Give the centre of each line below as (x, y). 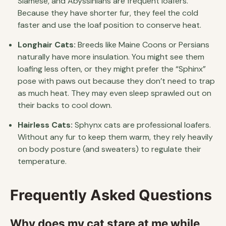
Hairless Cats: (45, 125)
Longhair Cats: (47, 44)
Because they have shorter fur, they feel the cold (108, 13)
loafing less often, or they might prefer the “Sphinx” (112, 69)
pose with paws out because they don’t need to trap (116, 81)
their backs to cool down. (65, 105)
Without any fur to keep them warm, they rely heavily (115, 137)
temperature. (42, 161)
